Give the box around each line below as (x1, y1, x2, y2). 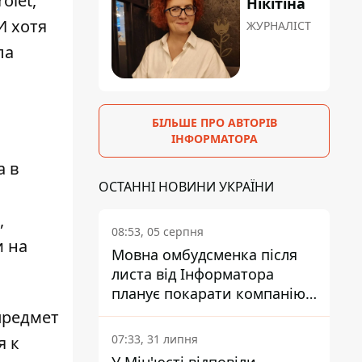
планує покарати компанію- (112, 284, 310, 304)
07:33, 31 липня (112, 331, 198, 347)
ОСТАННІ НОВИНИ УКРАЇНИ (99, 178, 274, 196)
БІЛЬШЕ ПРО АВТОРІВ (151, 115, 277, 131)
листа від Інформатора (112, 264, 274, 284)
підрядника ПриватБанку (112, 303, 290, 323)
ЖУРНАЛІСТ (246, 18, 312, 34)
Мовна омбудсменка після (112, 245, 297, 265)
